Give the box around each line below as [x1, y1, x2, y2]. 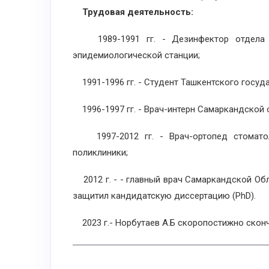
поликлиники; [73, 147, 128, 158]
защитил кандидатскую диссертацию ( [73, 190, 235, 201]
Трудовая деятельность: [82, 7, 193, 17]
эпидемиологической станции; [73, 50, 200, 61]
